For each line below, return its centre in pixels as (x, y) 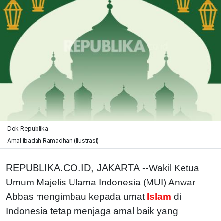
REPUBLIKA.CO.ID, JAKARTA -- (77, 167)
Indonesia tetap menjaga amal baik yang (92, 211)
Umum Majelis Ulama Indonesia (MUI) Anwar (101, 182)
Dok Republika (28, 128)
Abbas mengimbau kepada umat (75, 196)
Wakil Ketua (174, 168)
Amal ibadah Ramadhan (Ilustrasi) (53, 140)
